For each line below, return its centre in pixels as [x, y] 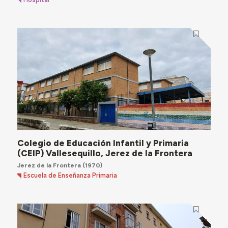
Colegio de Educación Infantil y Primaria [103, 143]
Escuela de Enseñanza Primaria [70, 176]
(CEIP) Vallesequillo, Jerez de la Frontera [105, 153]
